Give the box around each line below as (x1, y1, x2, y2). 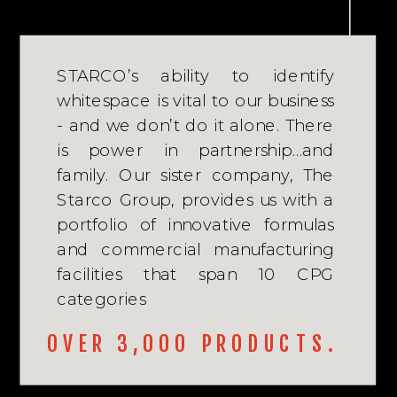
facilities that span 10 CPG (57, 263, 334, 284)
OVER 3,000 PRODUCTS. (46, 331, 338, 357)
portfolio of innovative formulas (57, 214, 334, 235)
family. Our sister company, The (57, 164, 334, 185)
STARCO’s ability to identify (57, 65, 334, 86)
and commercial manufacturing (57, 238, 334, 260)
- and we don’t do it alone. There (57, 114, 334, 136)
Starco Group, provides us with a (57, 189, 334, 210)
